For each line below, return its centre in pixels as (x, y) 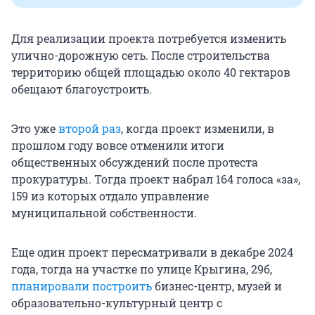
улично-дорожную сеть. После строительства (141, 56)
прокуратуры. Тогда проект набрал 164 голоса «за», (156, 179)
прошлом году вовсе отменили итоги (118, 146)
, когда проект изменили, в (198, 129)
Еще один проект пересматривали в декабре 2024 (152, 252)
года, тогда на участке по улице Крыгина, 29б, (142, 269)
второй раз (90, 129)
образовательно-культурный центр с (117, 303)
